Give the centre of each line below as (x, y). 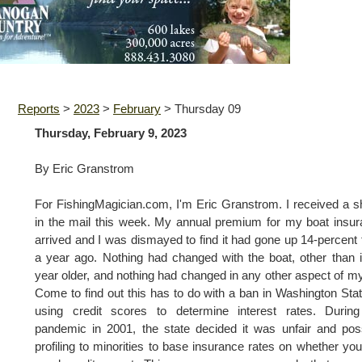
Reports (39, 109)
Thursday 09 (208, 109)
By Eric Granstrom (84, 169)
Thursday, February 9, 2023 (111, 133)
